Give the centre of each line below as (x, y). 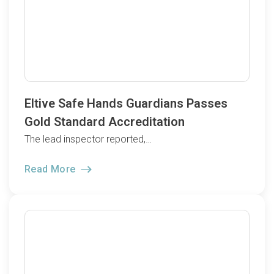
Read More (51, 169)
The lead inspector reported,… (88, 139)
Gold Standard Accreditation (105, 122)
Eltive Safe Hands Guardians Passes (126, 104)
